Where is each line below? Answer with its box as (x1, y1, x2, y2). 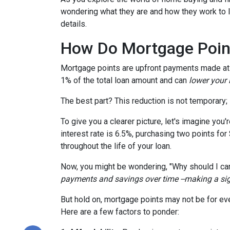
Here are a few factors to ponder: (61, 207, 179, 217)
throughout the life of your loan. (61, 141, 171, 151)
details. (61, 19, 87, 29)
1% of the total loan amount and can (61, 75, 187, 85)
